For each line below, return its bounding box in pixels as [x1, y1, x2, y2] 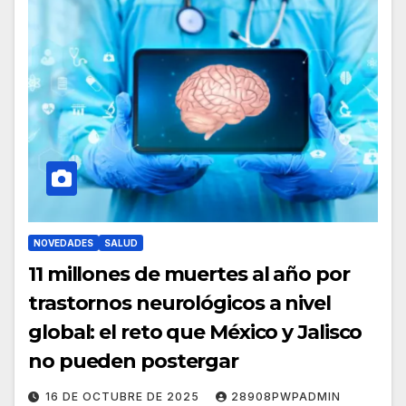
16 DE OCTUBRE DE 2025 [45, 390, 203, 404]
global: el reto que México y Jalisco [28, 320, 362, 345]
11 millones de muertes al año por [28, 262, 350, 287]
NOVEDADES [34, 237, 93, 249]
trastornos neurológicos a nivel [28, 291, 331, 316]
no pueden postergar [28, 349, 239, 374]
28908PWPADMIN [231, 390, 341, 404]
